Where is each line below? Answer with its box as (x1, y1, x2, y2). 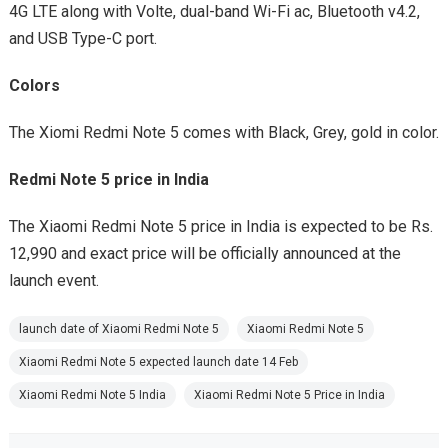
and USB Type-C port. (8, 28, 157, 48)
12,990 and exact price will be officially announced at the (8, 243, 401, 263)
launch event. (8, 270, 99, 290)
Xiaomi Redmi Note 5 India (18, 387, 166, 402)
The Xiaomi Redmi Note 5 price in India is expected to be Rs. (8, 216, 433, 236)
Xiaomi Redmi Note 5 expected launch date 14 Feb (18, 354, 298, 369)
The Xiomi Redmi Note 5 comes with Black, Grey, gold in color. (8, 122, 439, 142)
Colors (8, 75, 60, 95)
